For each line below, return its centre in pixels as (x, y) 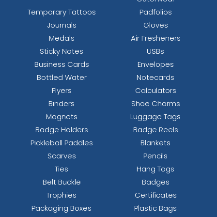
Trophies (62, 195)
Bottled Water (62, 77)
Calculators (155, 91)
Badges (155, 182)
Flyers (62, 91)
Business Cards (62, 64)
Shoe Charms (155, 104)
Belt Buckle (62, 182)
